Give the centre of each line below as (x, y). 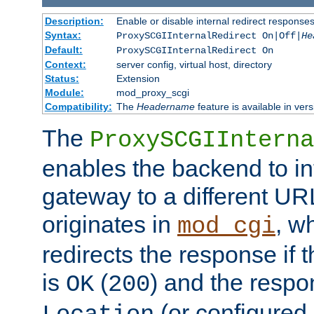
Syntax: (63, 35)
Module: (64, 92)
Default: (63, 49)
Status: (62, 78)
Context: (65, 64)
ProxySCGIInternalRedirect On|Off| (209, 35)
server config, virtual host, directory (194, 64)
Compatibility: (78, 106)
